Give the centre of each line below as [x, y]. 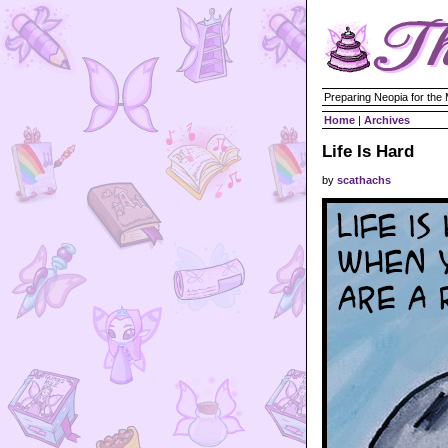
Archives [387, 120]
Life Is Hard [368, 151]
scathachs [364, 180]
